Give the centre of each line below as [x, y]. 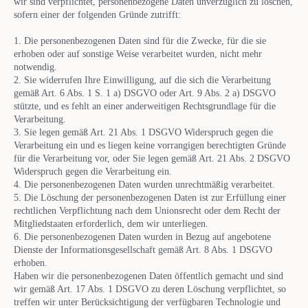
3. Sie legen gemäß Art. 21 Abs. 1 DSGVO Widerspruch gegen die [143, 132]
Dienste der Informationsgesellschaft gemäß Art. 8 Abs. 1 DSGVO [143, 250]
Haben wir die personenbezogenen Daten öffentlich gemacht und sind [148, 276]
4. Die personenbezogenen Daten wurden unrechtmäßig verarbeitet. [144, 184]
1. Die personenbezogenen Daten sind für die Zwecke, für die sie [140, 41]
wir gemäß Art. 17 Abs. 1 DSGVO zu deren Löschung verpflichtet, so [150, 289]
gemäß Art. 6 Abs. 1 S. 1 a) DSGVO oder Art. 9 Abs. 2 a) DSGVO [145, 93]
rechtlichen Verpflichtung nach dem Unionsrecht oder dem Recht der [147, 210]
